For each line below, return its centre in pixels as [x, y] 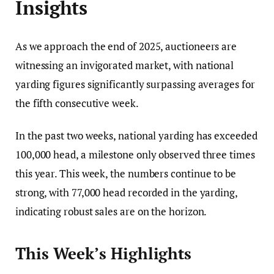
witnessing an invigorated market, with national [125, 65]
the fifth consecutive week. [77, 103]
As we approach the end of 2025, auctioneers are [126, 46]
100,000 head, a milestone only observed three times [135, 155]
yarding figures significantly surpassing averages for [135, 84]
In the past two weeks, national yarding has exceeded [136, 136]
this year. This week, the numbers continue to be [126, 174]
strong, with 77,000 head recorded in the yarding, [126, 193]
